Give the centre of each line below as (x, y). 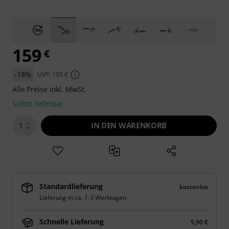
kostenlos (194, 187)
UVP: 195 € (52, 74)
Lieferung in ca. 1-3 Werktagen (83, 198)
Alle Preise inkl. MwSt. (49, 89)
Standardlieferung (71, 186)
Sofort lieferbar (38, 104)
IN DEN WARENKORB (129, 125)
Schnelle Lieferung (72, 222)
